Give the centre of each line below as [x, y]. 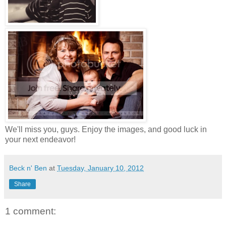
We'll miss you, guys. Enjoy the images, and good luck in [106, 129]
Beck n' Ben [28, 168]
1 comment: [31, 211]
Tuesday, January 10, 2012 [100, 168]
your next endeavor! [40, 139]
